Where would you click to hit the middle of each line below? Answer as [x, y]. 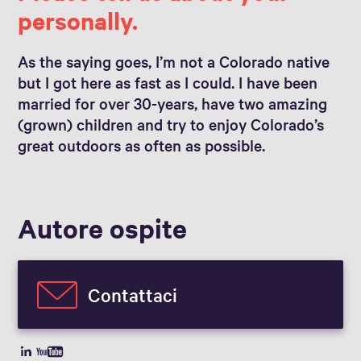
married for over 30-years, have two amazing [173, 103]
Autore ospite [103, 228]
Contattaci [133, 295]
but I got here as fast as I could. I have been [168, 82]
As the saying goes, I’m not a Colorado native [174, 61]
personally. [81, 20]
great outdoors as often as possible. [142, 145]
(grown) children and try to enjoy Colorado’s [171, 124]
